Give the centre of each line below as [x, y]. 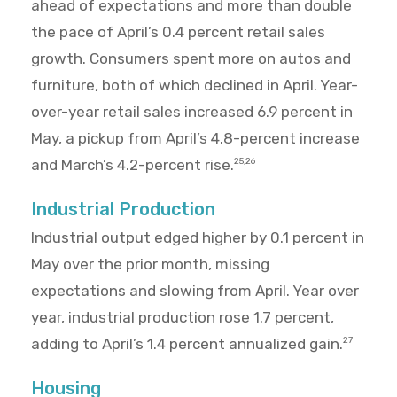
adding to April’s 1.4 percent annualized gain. [187, 344]
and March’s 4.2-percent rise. [132, 165]
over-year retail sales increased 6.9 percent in [192, 112]
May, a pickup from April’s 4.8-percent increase [195, 139]
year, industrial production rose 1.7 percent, [183, 318]
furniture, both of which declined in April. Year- [195, 86]
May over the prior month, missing [150, 265]
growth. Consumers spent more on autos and [191, 59]
